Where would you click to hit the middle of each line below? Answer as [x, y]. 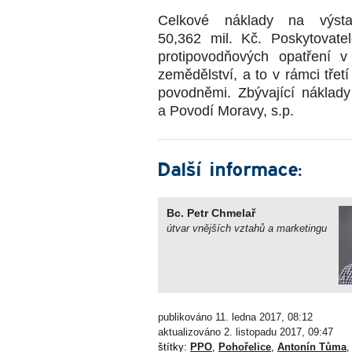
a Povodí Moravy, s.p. [226, 110]
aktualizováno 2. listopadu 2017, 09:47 [246, 332]
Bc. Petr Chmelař [211, 213]
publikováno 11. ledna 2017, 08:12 [235, 317]
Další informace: [229, 170]
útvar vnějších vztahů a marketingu [246, 228]
